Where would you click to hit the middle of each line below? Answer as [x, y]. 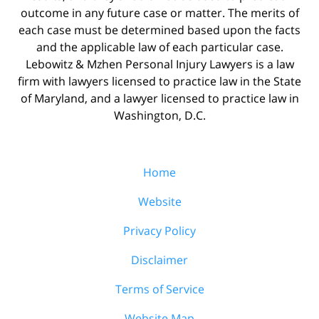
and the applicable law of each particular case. [159, 47]
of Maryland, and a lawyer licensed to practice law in [159, 98]
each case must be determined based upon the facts [159, 30]
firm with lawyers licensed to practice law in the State [159, 81]
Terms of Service [159, 289]
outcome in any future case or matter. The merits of [159, 12]
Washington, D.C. [159, 115]
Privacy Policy [159, 230]
